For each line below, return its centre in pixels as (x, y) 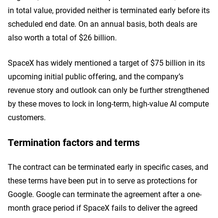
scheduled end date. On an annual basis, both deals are (102, 24)
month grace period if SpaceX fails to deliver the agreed (103, 208)
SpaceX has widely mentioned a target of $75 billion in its (106, 63)
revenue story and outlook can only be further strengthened (109, 90)
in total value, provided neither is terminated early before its (109, 10)
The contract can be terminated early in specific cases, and (108, 167)
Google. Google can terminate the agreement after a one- (105, 194)
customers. (27, 117)
